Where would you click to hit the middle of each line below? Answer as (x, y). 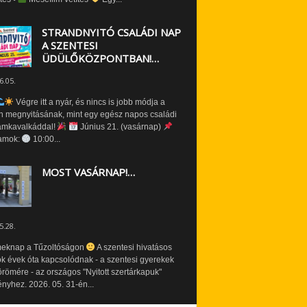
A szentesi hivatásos (134, 247)
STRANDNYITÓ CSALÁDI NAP (111, 32)
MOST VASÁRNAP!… (88, 172)
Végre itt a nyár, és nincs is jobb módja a (90, 102)
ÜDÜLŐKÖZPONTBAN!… (100, 58)
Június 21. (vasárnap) (120, 126)
